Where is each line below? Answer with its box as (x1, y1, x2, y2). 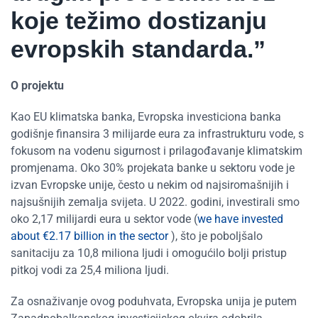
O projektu (11, 78, 64, 92)
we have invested (197, 212, 283, 226)
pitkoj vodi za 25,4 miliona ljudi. (11, 263, 169, 277)
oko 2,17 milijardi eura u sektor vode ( (11, 212, 197, 226)
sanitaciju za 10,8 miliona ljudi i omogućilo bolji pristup (11, 246, 287, 260)
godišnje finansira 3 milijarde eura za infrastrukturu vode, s (11, 126, 304, 141)
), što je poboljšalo (168, 229, 263, 243)
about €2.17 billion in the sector (11, 229, 168, 243)
